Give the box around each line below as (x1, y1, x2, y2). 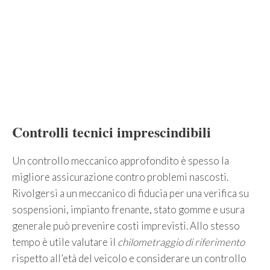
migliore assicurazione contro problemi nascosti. (12, 171, 228, 184)
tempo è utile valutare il (12, 236, 118, 249)
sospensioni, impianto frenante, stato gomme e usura (12, 203, 245, 216)
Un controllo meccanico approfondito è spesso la (12, 154, 229, 168)
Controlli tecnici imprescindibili (12, 121, 211, 143)
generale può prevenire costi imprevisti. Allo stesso (12, 219, 240, 233)
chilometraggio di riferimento (118, 236, 245, 249)
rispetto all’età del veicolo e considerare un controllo (12, 252, 246, 265)
